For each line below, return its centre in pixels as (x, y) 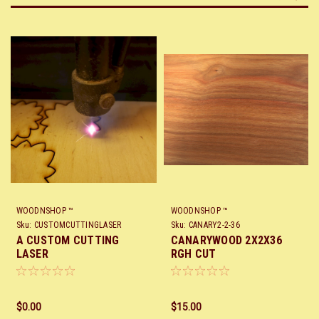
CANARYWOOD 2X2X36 (226, 241)
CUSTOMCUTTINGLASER (78, 225)
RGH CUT (193, 254)
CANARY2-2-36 (214, 225)
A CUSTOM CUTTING (68, 241)
